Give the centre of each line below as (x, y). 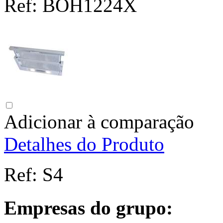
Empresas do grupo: (88, 208)
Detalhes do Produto (84, 144)
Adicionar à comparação (99, 122)
